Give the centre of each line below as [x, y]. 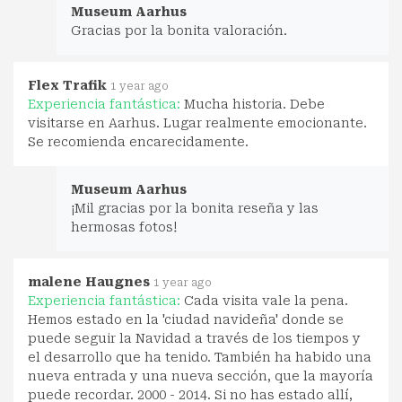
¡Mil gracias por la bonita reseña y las [195, 208]
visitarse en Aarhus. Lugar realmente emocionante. [197, 122]
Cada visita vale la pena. [266, 300]
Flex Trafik [67, 85]
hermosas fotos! [124, 227]
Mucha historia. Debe [254, 104]
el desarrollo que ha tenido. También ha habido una [200, 357]
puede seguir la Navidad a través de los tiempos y [194, 338]
